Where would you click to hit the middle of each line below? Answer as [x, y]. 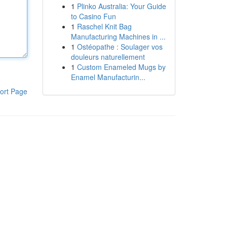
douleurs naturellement [108, 57]
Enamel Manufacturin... [108, 77]
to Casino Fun [93, 16]
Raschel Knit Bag [104, 26]
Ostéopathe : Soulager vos [120, 47]
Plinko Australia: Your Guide [121, 6]
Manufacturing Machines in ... [118, 36]
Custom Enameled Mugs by [121, 67]
